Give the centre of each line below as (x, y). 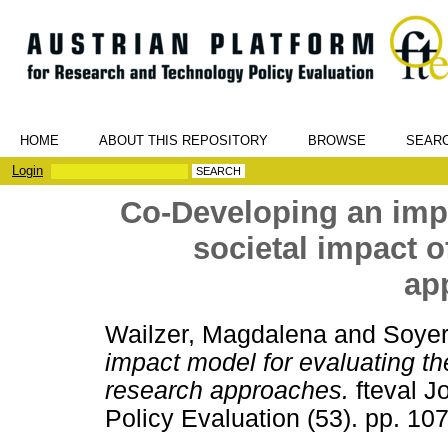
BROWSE (337, 140)
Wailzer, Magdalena (216, 334)
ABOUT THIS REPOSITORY (183, 140)
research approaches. (227, 390)
